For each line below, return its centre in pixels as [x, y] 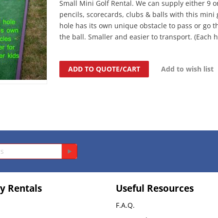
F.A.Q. [125, 205]
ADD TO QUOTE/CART [104, 69]
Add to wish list [188, 69]
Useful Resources [154, 188]
